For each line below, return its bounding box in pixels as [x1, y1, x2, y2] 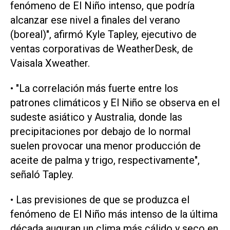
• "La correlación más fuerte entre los [10, 82, 178, 95]
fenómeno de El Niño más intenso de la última [10, 207, 218, 220]
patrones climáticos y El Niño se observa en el [10, 97, 220, 109]
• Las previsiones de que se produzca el [10, 193, 189, 206]
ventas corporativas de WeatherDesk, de [10, 43, 193, 55]
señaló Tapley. [10, 168, 73, 181]
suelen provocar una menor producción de [10, 140, 201, 152]
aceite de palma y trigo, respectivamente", [10, 154, 200, 167]
